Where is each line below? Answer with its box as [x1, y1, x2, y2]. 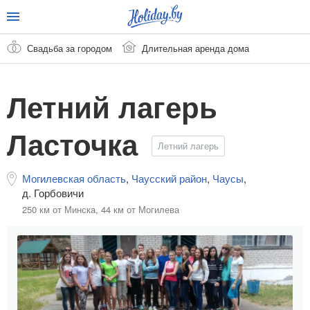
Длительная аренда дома [142, 41, 249, 55]
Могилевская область [22, 171, 126, 186]
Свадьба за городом [27, 41, 112, 55]
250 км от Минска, [22, 203, 98, 217]
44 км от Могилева [101, 203, 179, 217]
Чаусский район [131, 171, 207, 186]
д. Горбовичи [22, 185, 84, 201]
